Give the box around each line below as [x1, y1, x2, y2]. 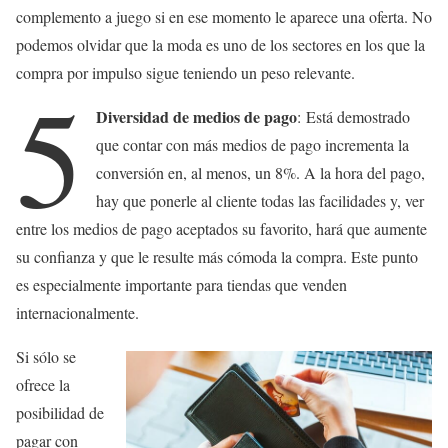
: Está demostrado [297, 106, 411, 128]
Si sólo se [16, 346, 76, 368]
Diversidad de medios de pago [96, 105, 298, 129]
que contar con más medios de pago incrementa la [96, 134, 410, 156]
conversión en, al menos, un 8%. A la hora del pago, [96, 162, 426, 184]
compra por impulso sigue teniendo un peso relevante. [16, 62, 355, 84]
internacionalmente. [16, 302, 139, 324]
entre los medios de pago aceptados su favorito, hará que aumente [16, 218, 427, 240]
